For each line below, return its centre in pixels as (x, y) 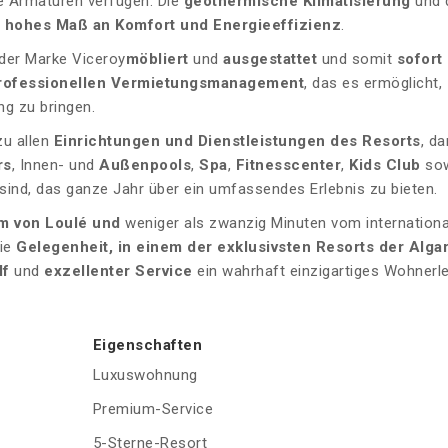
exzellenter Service (118, 271)
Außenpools (145, 165)
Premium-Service (153, 409)
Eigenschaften (147, 345)
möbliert (157, 59)
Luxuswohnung (145, 375)
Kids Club (385, 165)
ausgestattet (267, 59)
